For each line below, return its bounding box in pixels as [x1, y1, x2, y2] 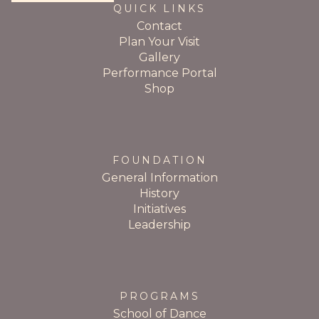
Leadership [128, 218, 191, 232]
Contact [137, 19, 182, 33]
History [140, 187, 179, 201]
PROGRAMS [119, 290, 200, 303]
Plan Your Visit [119, 35, 200, 49]
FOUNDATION [112, 154, 207, 167]
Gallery [139, 51, 180, 65]
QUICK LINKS [113, 2, 206, 16]
